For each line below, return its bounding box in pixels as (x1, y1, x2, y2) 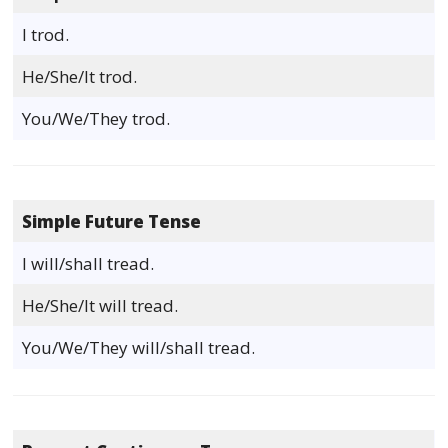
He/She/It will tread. (22, 294, 179, 318)
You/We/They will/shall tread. (22, 336, 256, 360)
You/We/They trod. (22, 106, 171, 130)
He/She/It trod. (22, 64, 138, 88)
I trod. (22, 22, 70, 46)
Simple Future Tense (22, 210, 202, 234)
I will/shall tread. (22, 252, 155, 276)
